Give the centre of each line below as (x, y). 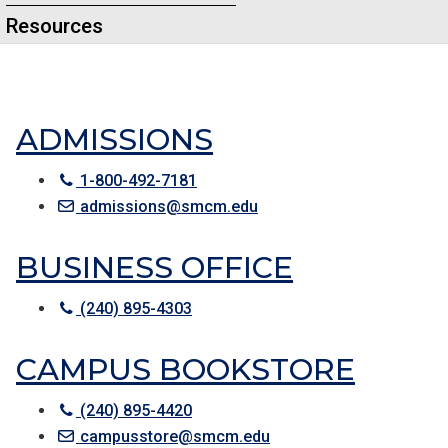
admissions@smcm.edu (167, 206)
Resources (55, 26)
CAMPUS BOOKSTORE (185, 369)
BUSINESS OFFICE (154, 267)
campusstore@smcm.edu (173, 436)
